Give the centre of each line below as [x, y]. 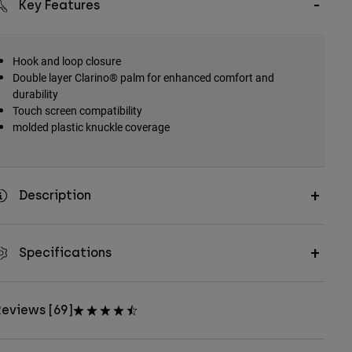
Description [55, 196]
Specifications [65, 253]
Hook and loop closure [66, 61]
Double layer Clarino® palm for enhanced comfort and [143, 78]
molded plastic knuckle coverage [91, 127]
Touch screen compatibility [77, 111]
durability [35, 94]
